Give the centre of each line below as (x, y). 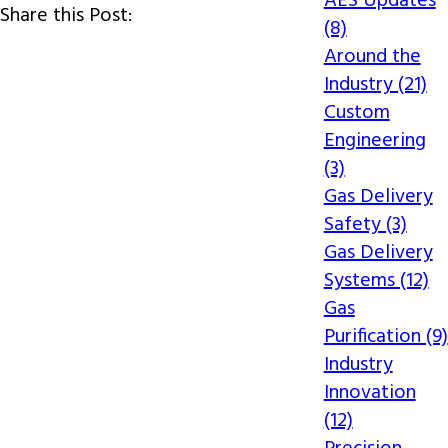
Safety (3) (365, 225)
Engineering (374, 141)
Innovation (369, 393)
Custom (356, 113)
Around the (372, 57)
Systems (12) (376, 281)
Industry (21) (375, 85)
